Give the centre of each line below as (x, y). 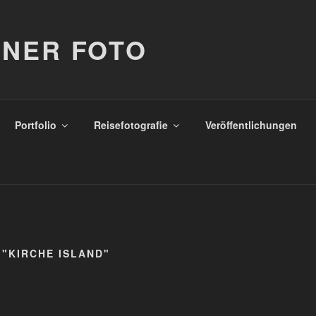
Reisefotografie (130, 124)
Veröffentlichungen (251, 124)
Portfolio (35, 124)
